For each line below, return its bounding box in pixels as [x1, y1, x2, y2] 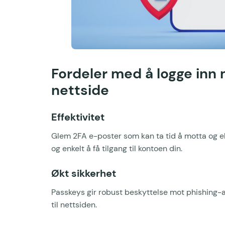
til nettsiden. [51, 199, 97, 210]
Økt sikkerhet [51, 166, 116, 180]
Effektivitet [51, 110, 104, 124]
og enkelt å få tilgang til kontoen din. [51, 143, 182, 154]
